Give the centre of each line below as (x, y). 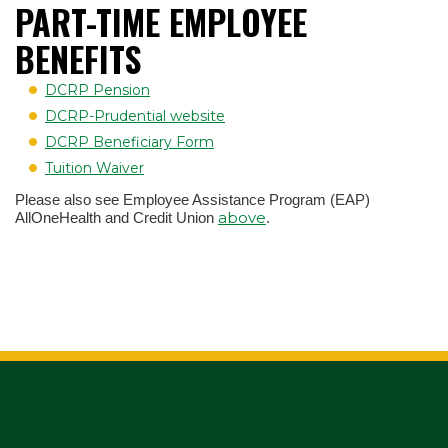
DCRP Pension (97, 90)
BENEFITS (78, 59)
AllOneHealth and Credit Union (116, 218)
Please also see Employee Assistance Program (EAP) (194, 200)
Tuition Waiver (94, 168)
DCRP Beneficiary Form (129, 142)
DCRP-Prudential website (135, 116)
